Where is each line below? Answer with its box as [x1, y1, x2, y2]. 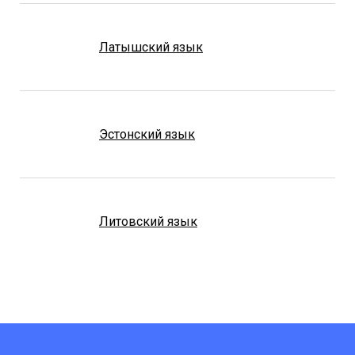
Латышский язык [99, 40, 203, 55]
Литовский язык [99, 214, 197, 230]
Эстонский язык [99, 127, 195, 143]
